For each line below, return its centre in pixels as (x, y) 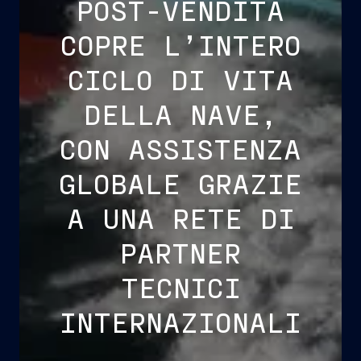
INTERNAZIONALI (180, 322)
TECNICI (180, 287)
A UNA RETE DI (180, 218)
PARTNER (180, 253)
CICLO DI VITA (180, 79)
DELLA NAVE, (180, 114)
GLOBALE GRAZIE (180, 183)
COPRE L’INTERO (180, 45)
